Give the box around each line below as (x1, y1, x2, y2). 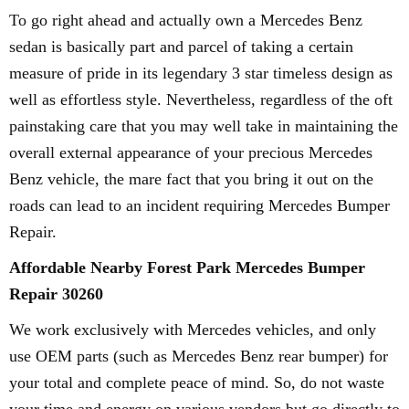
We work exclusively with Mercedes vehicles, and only (9, 320, 376, 339)
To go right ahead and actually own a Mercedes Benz (9, 11, 362, 29)
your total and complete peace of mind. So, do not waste (9, 373, 384, 392)
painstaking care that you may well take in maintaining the (9, 117, 398, 135)
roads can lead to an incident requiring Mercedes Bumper (9, 196, 390, 215)
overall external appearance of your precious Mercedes (9, 143, 372, 162)
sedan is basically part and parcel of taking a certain (9, 37, 353, 56)
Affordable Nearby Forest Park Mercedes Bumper (9, 258, 365, 277)
